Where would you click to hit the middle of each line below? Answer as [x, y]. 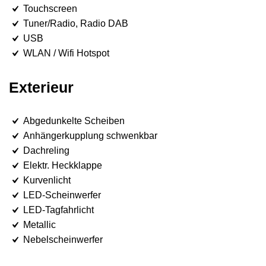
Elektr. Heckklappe [61, 165]
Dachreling [45, 150]
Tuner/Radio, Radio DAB [75, 23]
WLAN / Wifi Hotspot [65, 53]
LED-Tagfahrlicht [57, 210]
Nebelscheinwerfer [62, 239]
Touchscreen [49, 8]
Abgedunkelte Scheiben [73, 121]
